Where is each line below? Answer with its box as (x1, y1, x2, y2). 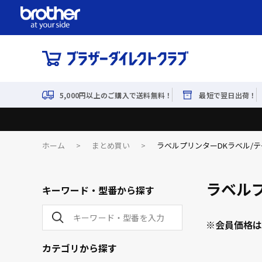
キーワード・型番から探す (42, 183, 154, 197)
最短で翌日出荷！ (199, 89, 257, 100)
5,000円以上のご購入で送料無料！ (60, 89, 173, 100)
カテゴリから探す (42, 241, 117, 255)
